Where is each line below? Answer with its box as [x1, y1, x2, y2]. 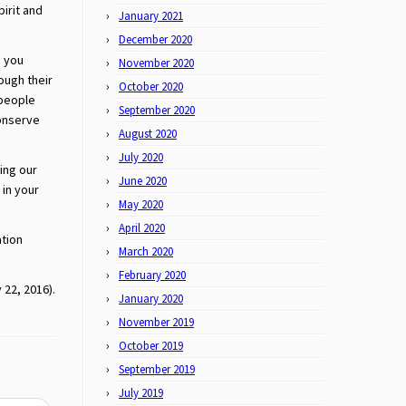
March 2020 [119, 244, 173, 259]
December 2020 [119, 32, 192, 47]
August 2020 [119, 126, 177, 141]
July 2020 [119, 150, 163, 165]
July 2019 [119, 385, 163, 401]
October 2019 [119, 338, 183, 353]
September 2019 [119, 362, 195, 377]
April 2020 [119, 220, 165, 236]
